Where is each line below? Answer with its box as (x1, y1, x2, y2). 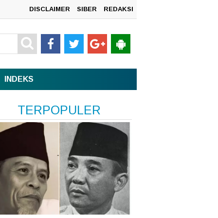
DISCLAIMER (29, 5, 70, 13)
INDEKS (4, 75, 34, 83)
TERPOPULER (17, 103, 101, 117)
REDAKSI (104, 5, 133, 13)
